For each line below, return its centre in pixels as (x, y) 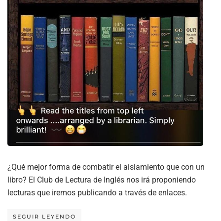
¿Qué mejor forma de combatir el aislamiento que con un (106, 167)
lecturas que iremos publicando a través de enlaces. (97, 193)
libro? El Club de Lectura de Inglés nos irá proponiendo (102, 180)
